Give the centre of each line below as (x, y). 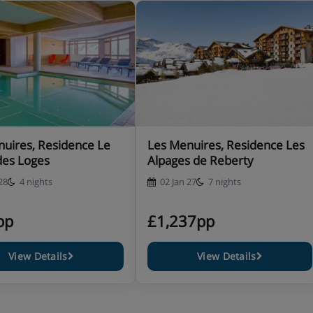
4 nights (36, 182)
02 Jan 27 (178, 182)
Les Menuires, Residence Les (226, 145)
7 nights (225, 182)
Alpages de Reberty (201, 160)
